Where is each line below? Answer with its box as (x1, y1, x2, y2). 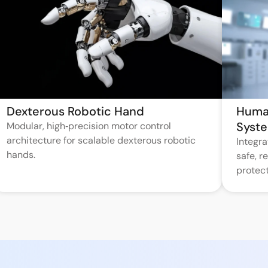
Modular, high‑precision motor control (7, 120, 172, 133)
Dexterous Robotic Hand (7, 103, 145, 120)
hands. (7, 148, 36, 162)
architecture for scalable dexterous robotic (7, 134, 196, 147)
